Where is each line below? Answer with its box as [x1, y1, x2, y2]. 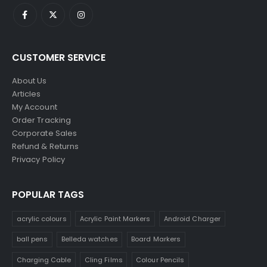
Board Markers [131, 234, 181, 244]
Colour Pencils [136, 254, 185, 265]
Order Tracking [12, 114, 71, 126]
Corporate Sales [12, 127, 77, 139]
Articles [12, 88, 41, 100]
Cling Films [85, 254, 123, 265]
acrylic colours [16, 213, 67, 223]
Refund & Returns [12, 140, 79, 152]
